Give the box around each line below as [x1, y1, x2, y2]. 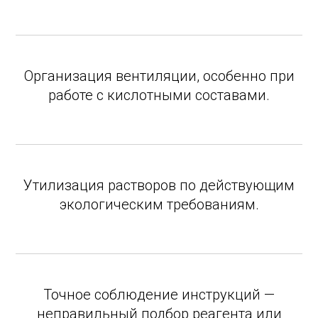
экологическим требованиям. [59, 196, 259, 213]
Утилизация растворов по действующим [23, 177, 295, 194]
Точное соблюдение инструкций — [43, 286, 275, 303]
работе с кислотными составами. [48, 87, 270, 104]
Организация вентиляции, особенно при [23, 67, 295, 84]
